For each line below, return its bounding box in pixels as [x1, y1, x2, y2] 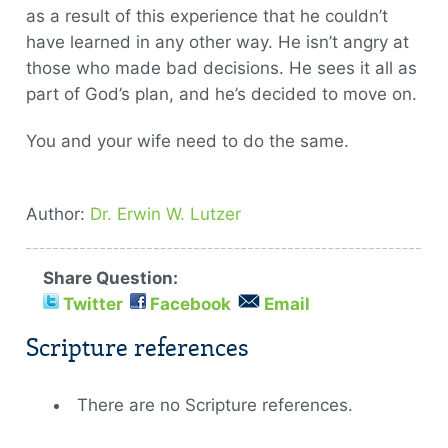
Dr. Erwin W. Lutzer [89, 204, 241, 224]
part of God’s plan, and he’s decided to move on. [25, 84, 417, 104]
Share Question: [42, 268, 178, 288]
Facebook [149, 294, 231, 314]
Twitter [62, 294, 123, 314]
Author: [25, 204, 90, 224]
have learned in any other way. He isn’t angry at [25, 32, 409, 52]
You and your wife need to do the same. [25, 131, 349, 151]
